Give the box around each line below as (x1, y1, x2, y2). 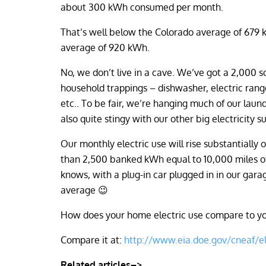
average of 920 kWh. (61, 42, 150, 53)
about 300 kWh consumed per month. (61, 1, 223, 13)
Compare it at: (61, 234, 124, 246)
